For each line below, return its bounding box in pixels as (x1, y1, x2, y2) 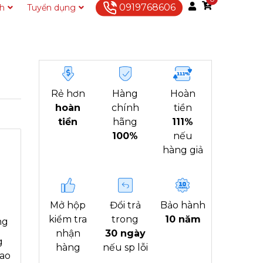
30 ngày (104, 228, 146, 239)
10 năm (164, 214, 201, 225)
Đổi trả (109, 200, 141, 211)
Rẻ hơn (50, 88, 85, 99)
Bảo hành (160, 200, 205, 211)
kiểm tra (49, 214, 87, 225)
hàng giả (162, 144, 203, 156)
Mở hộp (50, 200, 86, 211)
